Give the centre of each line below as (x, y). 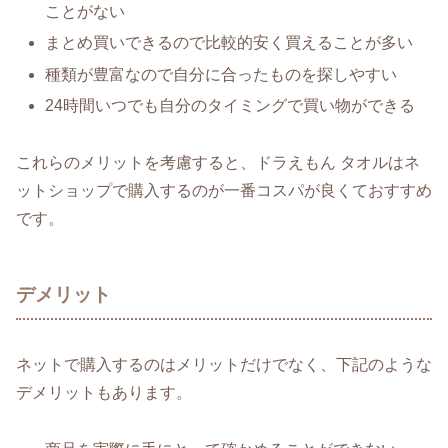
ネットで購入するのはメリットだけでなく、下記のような (224, 365)
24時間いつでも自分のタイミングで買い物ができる (230, 105)
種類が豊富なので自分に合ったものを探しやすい (221, 74)
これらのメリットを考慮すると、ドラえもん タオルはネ (218, 162)
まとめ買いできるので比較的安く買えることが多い (229, 43)
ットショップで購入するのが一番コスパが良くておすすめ (224, 190)
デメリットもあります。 (104, 393)
